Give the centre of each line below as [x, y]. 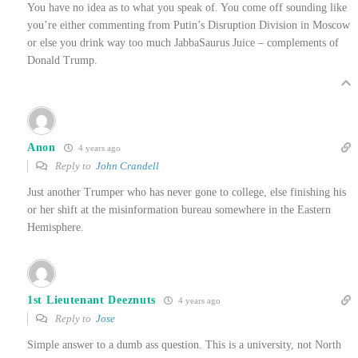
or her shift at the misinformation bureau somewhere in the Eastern [179, 210]
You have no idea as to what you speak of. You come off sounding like [187, 8]
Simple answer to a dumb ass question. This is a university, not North [184, 345]
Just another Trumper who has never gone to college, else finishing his [187, 193]
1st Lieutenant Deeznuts [92, 300]
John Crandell [127, 166]
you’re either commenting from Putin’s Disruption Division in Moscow [189, 26]
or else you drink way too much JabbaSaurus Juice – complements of [183, 43]
